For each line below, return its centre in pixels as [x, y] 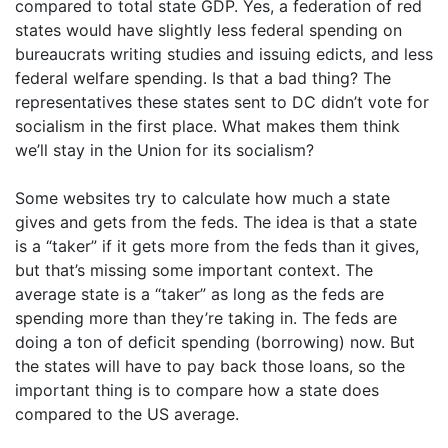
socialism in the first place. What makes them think [207, 125]
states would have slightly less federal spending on [208, 29]
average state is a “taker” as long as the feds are [199, 293]
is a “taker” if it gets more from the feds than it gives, [217, 245]
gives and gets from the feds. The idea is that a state [216, 221]
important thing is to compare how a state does [197, 389]
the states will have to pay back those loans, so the [210, 365]
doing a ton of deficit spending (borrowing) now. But [215, 341]
